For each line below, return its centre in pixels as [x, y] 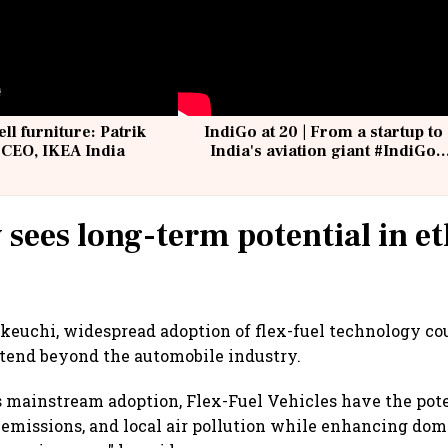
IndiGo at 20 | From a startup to [323, 132]
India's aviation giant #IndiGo [323, 151]
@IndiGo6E [323, 170]
